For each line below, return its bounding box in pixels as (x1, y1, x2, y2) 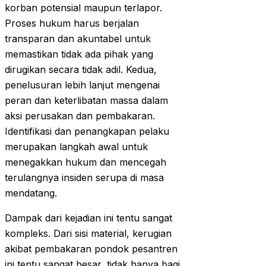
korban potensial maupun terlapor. (5, 2, 162, 14)
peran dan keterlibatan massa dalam (5, 94, 168, 107)
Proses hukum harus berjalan (5, 17, 139, 30)
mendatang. (5, 187, 57, 199)
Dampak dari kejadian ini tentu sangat (5, 212, 172, 224)
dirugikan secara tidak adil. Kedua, (5, 64, 157, 76)
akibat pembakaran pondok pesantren (5, 243, 178, 255)
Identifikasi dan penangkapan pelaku (5, 125, 169, 138)
